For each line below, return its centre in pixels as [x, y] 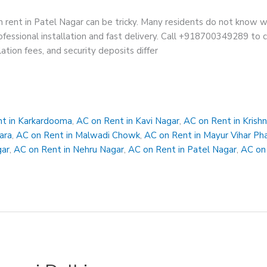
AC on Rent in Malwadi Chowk [78, 136]
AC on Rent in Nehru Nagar [69, 150]
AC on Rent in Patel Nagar [183, 150]
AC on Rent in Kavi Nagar [128, 121]
